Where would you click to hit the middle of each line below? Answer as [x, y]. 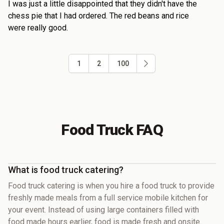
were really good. [38, 27]
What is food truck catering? [66, 169]
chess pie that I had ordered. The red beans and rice [98, 15]
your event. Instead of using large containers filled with [103, 209]
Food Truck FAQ [112, 129]
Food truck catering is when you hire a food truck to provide [111, 185]
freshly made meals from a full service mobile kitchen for [108, 197]
